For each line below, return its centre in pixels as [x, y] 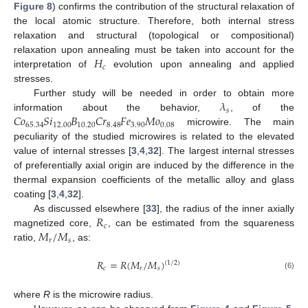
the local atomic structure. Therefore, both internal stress [154, 21]
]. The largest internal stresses [227, 151]
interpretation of [54, 64]
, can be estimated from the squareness [201, 223]
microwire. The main [234, 122]
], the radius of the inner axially [225, 209]
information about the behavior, [117, 108]
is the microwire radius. [102, 294]
